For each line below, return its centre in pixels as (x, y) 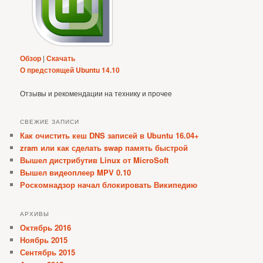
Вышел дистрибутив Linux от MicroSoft (95, 160)
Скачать (61, 58)
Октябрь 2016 (46, 228)
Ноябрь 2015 (44, 240)
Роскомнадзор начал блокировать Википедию (109, 185)
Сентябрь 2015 (48, 252)
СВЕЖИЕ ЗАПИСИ (50, 122)
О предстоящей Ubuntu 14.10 (70, 70)
